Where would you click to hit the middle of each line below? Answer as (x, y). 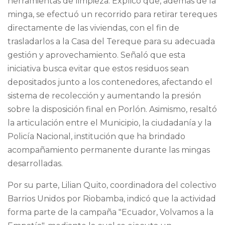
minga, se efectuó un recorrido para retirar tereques (112, 15)
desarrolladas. (35, 164)
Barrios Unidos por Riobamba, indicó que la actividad (112, 199)
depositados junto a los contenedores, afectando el (110, 82)
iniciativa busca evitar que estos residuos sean (98, 69)
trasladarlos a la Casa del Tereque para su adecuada (111, 42)
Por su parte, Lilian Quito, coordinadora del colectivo (112, 185)
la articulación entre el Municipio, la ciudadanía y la (109, 123)
